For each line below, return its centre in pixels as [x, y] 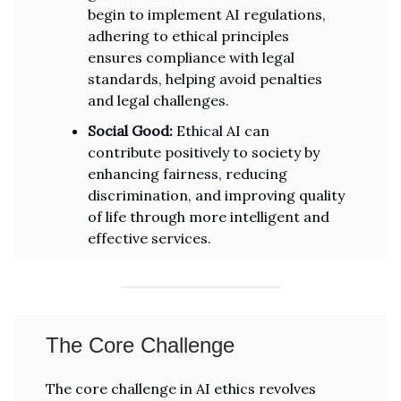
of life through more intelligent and [209, 217]
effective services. [149, 238]
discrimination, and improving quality [216, 195]
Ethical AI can [221, 131]
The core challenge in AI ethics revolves [181, 388]
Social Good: [130, 131]
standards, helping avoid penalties [205, 79]
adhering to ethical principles [188, 36]
